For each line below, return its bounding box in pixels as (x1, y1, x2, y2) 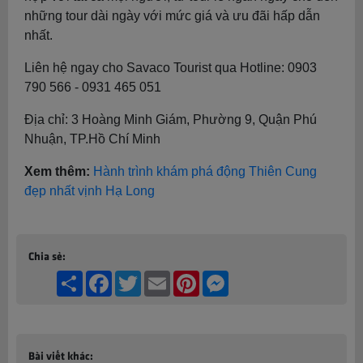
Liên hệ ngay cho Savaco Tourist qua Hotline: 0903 (24, 61, 317, 75)
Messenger (228, 269, 286, 285)
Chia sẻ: (28, 248, 66, 263)
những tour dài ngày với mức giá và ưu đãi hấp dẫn (24, 9, 320, 23)
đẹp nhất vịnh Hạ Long (24, 184, 155, 198)
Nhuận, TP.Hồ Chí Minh (24, 132, 160, 146)
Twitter (141, 269, 175, 285)
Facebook (112, 269, 163, 285)
